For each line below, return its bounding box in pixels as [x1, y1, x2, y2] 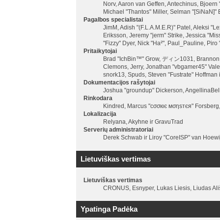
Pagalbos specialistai [83, 16, 143, 24]
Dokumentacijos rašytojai [83, 79, 155, 86]
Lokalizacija [83, 110, 116, 118]
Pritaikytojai [83, 48, 117, 55]
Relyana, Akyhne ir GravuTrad [103, 118, 183, 126]
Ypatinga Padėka [81, 205, 137, 214]
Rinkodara [83, 95, 112, 102]
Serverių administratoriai [83, 126, 153, 134]
